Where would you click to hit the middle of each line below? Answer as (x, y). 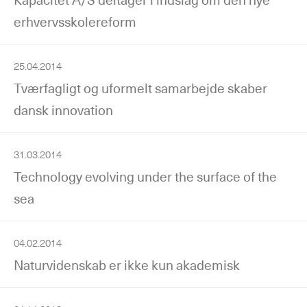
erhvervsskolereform (75, 22)
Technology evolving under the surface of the (145, 176)
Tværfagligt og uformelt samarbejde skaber (140, 88)
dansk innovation (63, 110)
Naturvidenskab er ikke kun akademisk (127, 265)
